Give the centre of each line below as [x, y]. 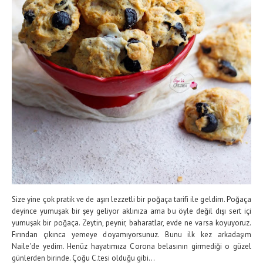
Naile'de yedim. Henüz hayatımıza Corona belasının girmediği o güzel [131, 247]
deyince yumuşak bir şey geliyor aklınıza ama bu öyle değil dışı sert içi [131, 211]
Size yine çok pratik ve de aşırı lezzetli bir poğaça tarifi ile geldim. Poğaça [131, 200]
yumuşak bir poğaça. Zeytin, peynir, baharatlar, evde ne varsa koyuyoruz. [131, 223]
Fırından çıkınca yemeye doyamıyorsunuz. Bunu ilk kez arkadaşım [131, 235]
